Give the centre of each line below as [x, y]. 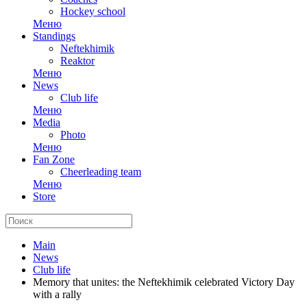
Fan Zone [54, 159]
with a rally [57, 294]
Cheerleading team [101, 172]
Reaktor [77, 61]
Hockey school [93, 11]
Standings [54, 36]
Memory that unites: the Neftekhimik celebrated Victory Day [164, 282]
